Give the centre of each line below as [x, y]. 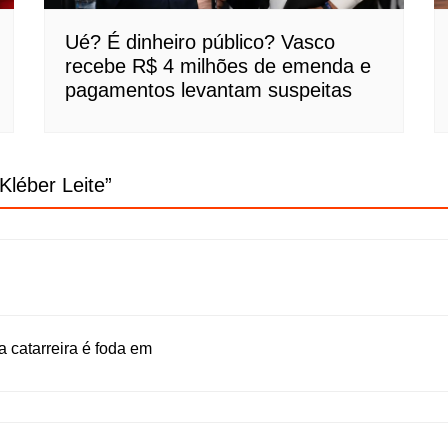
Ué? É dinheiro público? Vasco [200, 42]
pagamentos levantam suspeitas [208, 90]
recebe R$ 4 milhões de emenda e [218, 66]
